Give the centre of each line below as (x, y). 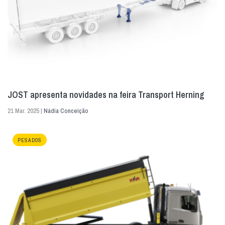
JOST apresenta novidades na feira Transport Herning (106, 94)
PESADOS (30, 140)
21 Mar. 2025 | (26, 110)
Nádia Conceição (66, 110)
